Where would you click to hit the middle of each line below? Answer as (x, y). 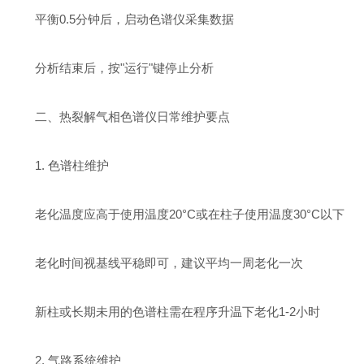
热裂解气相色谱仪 (108, 117)
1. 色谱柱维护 (60, 165)
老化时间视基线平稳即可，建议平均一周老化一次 (157, 263)
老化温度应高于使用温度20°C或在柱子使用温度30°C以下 (178, 214)
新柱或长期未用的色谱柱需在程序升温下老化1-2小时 (166, 312)
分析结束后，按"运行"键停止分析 (113, 68)
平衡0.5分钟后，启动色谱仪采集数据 (123, 19)
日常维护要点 (194, 117)
